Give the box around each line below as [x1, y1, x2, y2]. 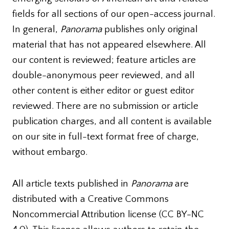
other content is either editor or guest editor [12, 85, 194, 96]
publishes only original [102, 24, 198, 35]
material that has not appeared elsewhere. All [12, 39, 206, 50]
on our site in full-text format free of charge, [12, 131, 199, 142]
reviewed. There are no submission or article [12, 100, 198, 111]
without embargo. [12, 146, 87, 157]
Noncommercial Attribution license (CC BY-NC [12, 209, 204, 220]
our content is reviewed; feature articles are [12, 54, 196, 65]
